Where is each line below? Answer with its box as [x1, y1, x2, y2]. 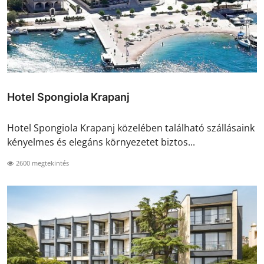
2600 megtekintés [14, 159, 69, 168]
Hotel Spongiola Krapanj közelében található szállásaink [7, 121, 255, 135]
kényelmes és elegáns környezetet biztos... [7, 136, 195, 149]
